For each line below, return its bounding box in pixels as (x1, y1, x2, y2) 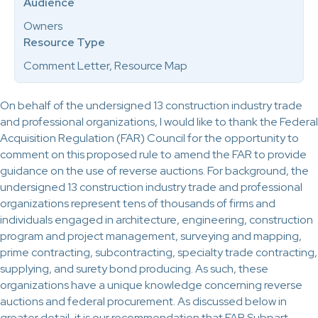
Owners (23, 18, 62, 33)
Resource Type (23, 35, 105, 50)
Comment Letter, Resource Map (23, 58, 187, 73)
